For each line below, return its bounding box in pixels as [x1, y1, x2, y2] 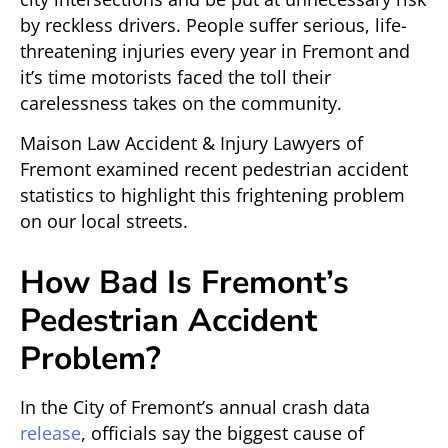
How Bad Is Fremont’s [20, 261, 349, 305]
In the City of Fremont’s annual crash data [20, 395, 370, 420]
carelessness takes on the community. [20, 91, 342, 116]
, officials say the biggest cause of [81, 421, 364, 446]
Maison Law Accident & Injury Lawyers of [20, 131, 363, 156]
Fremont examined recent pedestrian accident [20, 157, 408, 182]
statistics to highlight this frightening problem [20, 183, 405, 208]
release [20, 421, 81, 446]
